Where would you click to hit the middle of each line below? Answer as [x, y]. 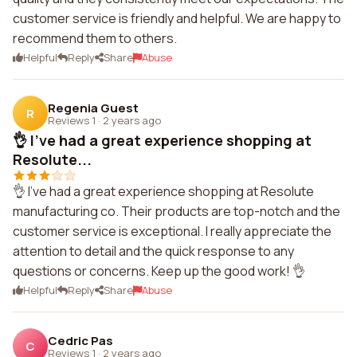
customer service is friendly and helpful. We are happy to [177, 18]
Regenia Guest [93, 108]
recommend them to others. [95, 38]
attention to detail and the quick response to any [153, 251]
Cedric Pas [80, 340]
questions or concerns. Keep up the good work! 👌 [159, 271]
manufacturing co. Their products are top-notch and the [177, 211]
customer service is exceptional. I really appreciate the [172, 231]
